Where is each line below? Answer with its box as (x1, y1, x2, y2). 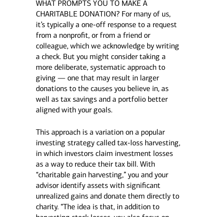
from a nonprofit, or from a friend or (35, 31, 150, 40)
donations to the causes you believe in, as (35, 84, 169, 93)
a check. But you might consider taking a (35, 52, 166, 61)
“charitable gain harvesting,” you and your (35, 170, 168, 179)
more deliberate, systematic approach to (35, 62, 165, 72)
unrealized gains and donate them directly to (35, 191, 179, 201)
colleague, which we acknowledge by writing (35, 41, 179, 50)
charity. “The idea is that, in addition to (35, 202, 159, 211)
